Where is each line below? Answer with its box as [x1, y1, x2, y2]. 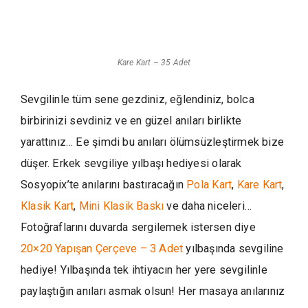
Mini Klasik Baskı [78, 199, 164, 212]
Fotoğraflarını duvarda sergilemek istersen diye [21, 221, 256, 234]
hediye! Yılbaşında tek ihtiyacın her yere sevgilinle [21, 263, 267, 276]
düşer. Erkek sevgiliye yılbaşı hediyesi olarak [21, 157, 242, 170]
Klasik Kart [21, 199, 74, 212]
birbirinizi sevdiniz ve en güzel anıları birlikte [21, 114, 242, 127]
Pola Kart [186, 178, 232, 191]
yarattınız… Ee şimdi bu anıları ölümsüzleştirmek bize [21, 135, 285, 148]
